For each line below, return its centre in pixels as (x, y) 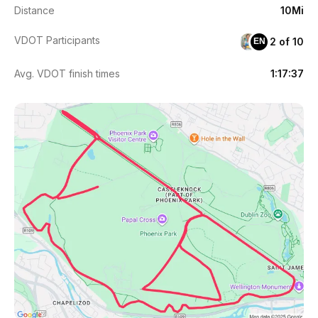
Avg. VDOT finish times (67, 73)
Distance (34, 10)
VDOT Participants (57, 40)
